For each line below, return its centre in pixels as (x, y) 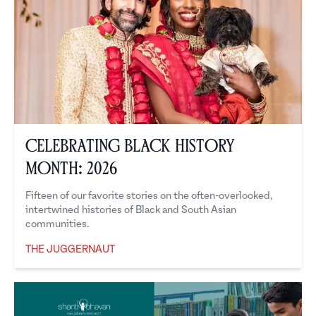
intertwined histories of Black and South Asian (131, 210)
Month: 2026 (71, 169)
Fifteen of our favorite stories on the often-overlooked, (149, 196)
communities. (57, 224)
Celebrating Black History (130, 146)
